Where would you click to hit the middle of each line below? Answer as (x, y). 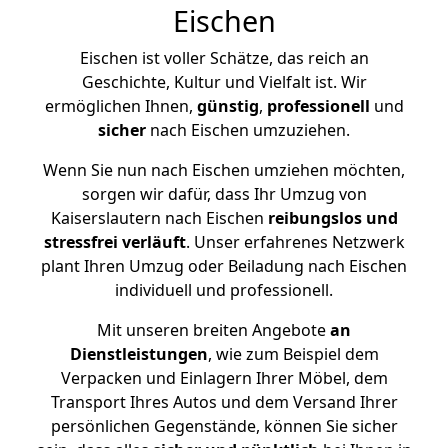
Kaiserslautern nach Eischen (159, 218)
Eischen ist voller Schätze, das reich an (224, 58)
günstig (227, 106)
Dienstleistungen (138, 354)
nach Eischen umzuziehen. (248, 130)
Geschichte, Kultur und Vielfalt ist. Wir (224, 82)
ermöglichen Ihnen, (120, 106)
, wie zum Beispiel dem (293, 354)
